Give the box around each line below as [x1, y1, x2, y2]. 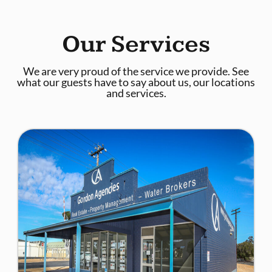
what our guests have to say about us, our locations [17, 75, 255, 89]
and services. [106, 86, 166, 100]
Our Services [62, 30, 210, 59]
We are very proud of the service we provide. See [23, 64, 249, 78]
